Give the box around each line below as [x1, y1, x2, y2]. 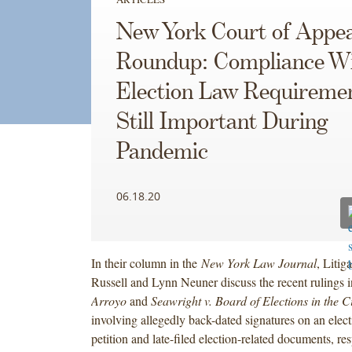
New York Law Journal [196, 254, 317, 271]
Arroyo [90, 291, 126, 309]
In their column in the [90, 254, 197, 271]
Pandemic [115, 139, 208, 165]
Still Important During [115, 109, 328, 135]
